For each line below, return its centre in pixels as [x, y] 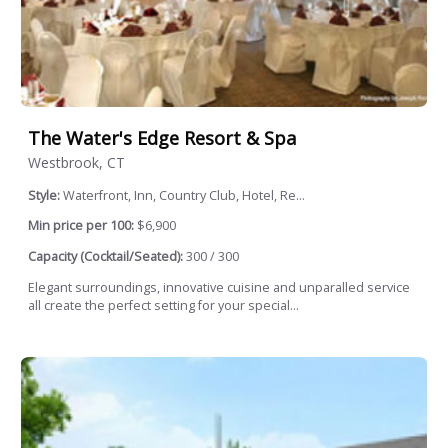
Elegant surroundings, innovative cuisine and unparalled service [219, 287]
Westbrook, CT [76, 162]
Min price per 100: [81, 226]
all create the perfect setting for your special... [163, 305]
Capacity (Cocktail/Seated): [105, 257]
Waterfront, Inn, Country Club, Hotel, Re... [184, 195]
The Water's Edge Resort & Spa [162, 138]
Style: [45, 195]
